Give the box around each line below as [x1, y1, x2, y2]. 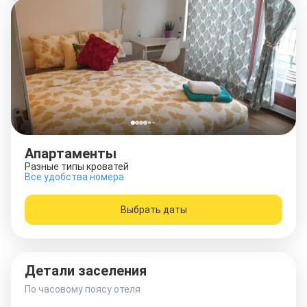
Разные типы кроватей [25, 161, 129, 172]
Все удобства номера [25, 171, 124, 182]
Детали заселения [25, 262, 147, 279]
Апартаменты [25, 145, 116, 162]
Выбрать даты [120, 204, 187, 215]
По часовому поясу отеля [25, 284, 140, 295]
